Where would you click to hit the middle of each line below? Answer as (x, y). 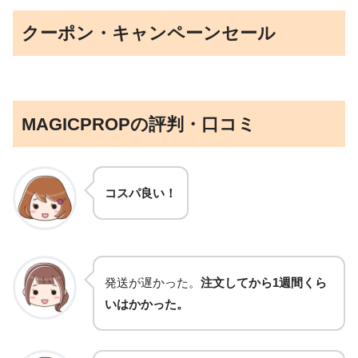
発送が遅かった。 (153, 282)
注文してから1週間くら (264, 282)
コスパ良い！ (141, 193)
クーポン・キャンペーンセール (149, 34)
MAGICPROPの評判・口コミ (139, 124)
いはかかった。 (147, 304)
